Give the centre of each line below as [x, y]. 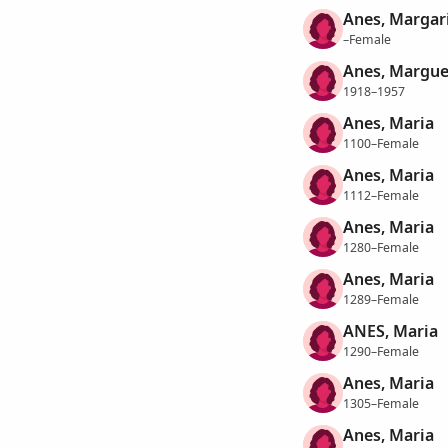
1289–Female [380, 299]
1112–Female [380, 195]
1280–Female [380, 247]
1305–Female [380, 403]
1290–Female [380, 351]
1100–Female [380, 143]
